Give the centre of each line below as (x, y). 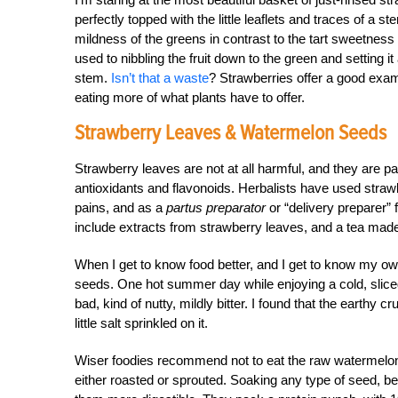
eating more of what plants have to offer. (190, 97)
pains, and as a (120, 207)
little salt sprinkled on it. (141, 323)
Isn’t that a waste (160, 78)
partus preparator (216, 207)
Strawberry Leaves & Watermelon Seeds (231, 133)
